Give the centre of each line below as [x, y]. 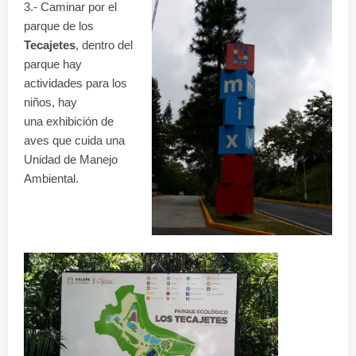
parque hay [53, 64]
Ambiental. [51, 178]
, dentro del [104, 45]
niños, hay [50, 102]
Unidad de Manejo [71, 159]
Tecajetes [50, 45]
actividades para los [75, 83]
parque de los [59, 26]
